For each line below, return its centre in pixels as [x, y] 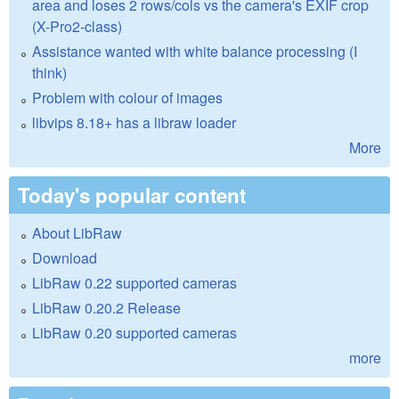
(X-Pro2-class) [77, 26]
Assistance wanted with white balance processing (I [195, 51]
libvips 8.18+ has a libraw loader [134, 122]
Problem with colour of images [127, 97]
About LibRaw [77, 232]
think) [49, 72]
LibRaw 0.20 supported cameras [134, 332]
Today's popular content [132, 195]
